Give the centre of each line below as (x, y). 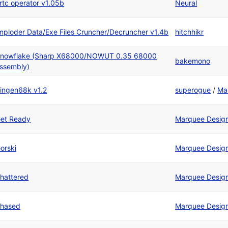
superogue (193, 90)
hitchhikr (190, 32)
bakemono (193, 61)
